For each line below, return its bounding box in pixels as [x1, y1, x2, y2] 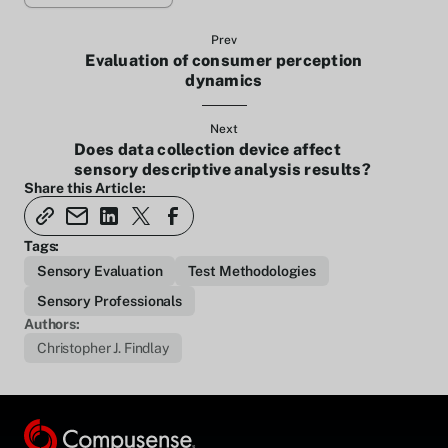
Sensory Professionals [37, 293, 183, 309]
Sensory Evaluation [37, 263, 163, 279]
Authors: [24, 316, 80, 332]
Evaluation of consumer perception [85, 51, 363, 70]
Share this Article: [24, 180, 146, 196]
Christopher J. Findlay [37, 340, 169, 356]
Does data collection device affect [74, 140, 341, 159]
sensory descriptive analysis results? [74, 160, 371, 179]
